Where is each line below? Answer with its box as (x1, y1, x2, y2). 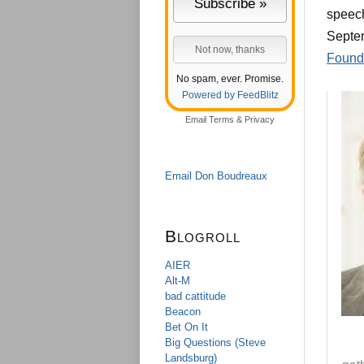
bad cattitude (165, 290, 226, 302)
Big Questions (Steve (165, 336, 266, 349)
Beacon (165, 305, 201, 318)
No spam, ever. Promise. (176, 73, 284, 84)
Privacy (245, 115, 275, 124)
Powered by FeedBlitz (181, 89, 279, 101)
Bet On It (165, 321, 208, 333)
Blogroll (165, 227, 240, 245)
